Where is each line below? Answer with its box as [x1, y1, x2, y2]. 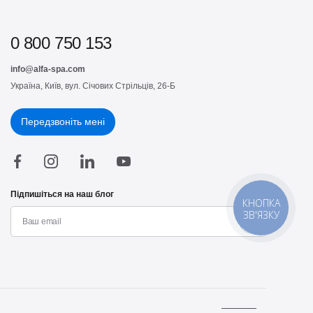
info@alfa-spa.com [10, 64, 85, 74]
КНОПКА [242, 196, 281, 210]
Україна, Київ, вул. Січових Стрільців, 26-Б [10, 80, 175, 91]
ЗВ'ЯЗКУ [243, 208, 280, 221]
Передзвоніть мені [20, 116, 105, 128]
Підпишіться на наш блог [10, 189, 114, 199]
